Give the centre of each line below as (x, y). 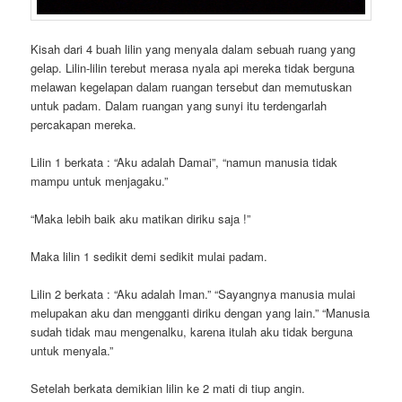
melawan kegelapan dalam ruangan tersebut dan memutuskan (192, 86)
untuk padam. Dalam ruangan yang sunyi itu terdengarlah (179, 105)
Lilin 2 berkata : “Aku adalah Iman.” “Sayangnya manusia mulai (193, 294)
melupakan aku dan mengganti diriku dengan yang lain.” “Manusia (201, 313)
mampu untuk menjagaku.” (100, 180)
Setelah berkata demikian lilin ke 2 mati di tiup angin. (168, 389)
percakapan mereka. (84, 124)
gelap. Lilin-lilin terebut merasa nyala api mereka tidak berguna (193, 67)
